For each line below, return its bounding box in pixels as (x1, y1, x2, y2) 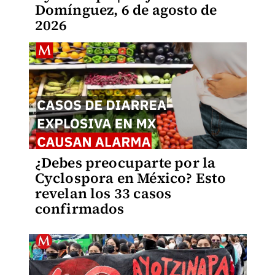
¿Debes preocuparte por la (34, 152, 216, 172)
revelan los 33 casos (34, 183, 172, 203)
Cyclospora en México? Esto (34, 168, 226, 188)
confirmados (34, 198, 125, 219)
